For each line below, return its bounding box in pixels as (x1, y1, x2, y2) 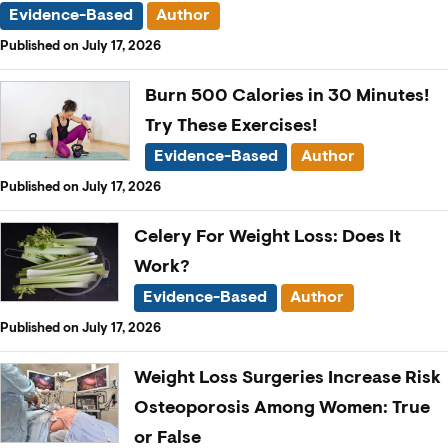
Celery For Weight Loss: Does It (134, 225, 401, 248)
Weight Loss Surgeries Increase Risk (134, 366, 442, 389)
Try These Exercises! (144, 114, 317, 137)
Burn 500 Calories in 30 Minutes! (144, 84, 429, 107)
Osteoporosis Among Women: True (134, 396, 431, 419)
